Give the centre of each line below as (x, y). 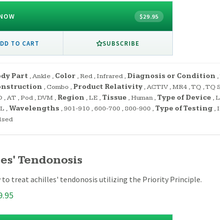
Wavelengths (34, 109)
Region (71, 98)
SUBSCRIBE (121, 43)
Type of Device (184, 98)
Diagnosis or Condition (171, 76)
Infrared (110, 76)
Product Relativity (108, 87)
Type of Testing (184, 109)
